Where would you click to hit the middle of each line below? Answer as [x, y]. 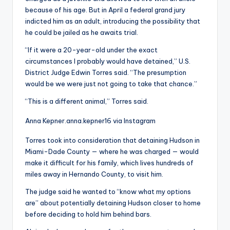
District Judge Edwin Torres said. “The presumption [106, 73]
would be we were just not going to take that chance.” [111, 84]
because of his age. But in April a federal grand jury [105, 10]
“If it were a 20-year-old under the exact [91, 50]
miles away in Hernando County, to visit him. [94, 174]
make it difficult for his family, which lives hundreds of [109, 163]
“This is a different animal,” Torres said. [87, 101]
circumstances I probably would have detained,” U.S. [108, 61]
